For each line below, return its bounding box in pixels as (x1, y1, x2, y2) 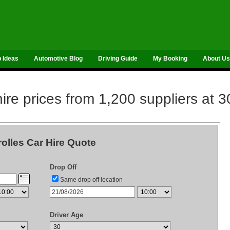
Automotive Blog (34, 55, 83, 62)
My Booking (153, 55, 187, 62)
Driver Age (50, 211, 83, 219)
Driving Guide (98, 55, 138, 62)
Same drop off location (60, 176, 123, 183)
